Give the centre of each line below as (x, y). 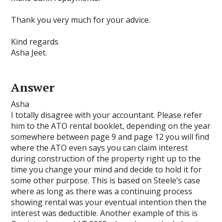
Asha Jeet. (29, 53)
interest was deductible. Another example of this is (105, 213)
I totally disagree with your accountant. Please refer (107, 115)
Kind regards (35, 42)
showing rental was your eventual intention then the (109, 202)
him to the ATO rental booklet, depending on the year (111, 126)
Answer (33, 87)
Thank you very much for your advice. (81, 20)
